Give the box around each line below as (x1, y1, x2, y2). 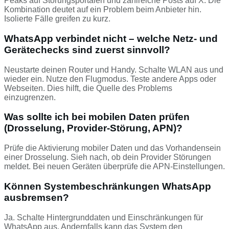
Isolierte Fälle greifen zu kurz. (4, 14, 110, 24)
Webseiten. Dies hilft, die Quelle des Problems (4, 83, 172, 93)
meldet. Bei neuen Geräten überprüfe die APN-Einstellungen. (4, 162, 225, 171)
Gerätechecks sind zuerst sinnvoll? (4, 44, 170, 56)
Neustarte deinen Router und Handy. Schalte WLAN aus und (4, 65, 223, 74)
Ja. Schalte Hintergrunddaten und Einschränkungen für (4, 213, 203, 222)
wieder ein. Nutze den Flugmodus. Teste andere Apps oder (4, 74, 216, 83)
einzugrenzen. (4, 93, 56, 102)
